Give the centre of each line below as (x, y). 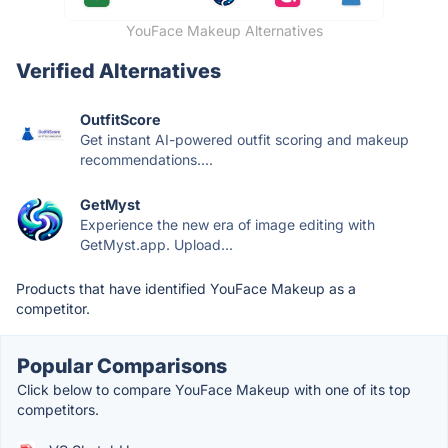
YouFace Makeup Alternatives (224, 30)
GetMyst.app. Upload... (156, 244)
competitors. (58, 409)
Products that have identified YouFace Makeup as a (186, 288)
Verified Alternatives (118, 70)
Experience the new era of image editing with (227, 224)
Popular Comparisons (122, 365)
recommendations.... (146, 159)
